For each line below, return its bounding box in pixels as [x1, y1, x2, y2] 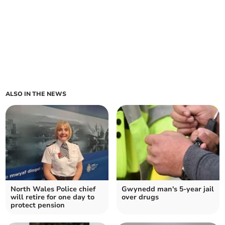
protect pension [11, 200, 65, 210]
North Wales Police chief [11, 184, 96, 194]
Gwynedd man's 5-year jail [122, 184, 214, 194]
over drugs [122, 192, 159, 202]
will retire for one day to [11, 192, 95, 202]
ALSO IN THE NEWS [6, 89, 67, 98]
